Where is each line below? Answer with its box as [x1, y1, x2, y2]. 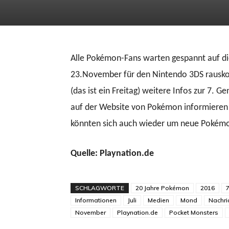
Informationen [75, 196, 117, 204]
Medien [148, 196, 169, 204]
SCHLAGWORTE [75, 184, 124, 192]
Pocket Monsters [169, 209, 218, 216]
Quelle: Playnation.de [71, 149, 154, 158]
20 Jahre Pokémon [135, 184, 189, 192]
